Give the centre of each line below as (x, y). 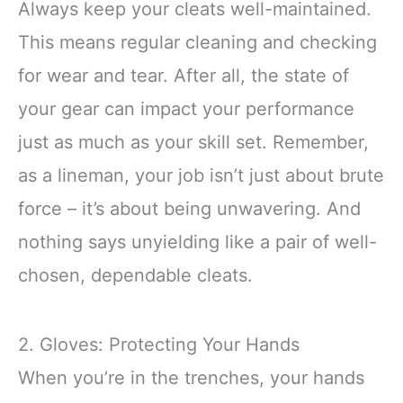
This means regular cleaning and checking (197, 42)
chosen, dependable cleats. (135, 275)
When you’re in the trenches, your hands (191, 377)
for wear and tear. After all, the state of (184, 75)
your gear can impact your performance (186, 108)
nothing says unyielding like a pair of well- (197, 242)
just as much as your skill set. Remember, (193, 142)
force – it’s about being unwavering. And (189, 208)
